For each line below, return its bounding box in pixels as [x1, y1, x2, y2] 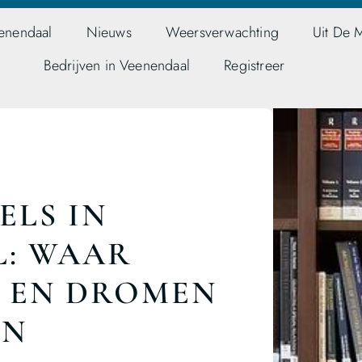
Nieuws [86, 22, 132, 43]
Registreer [224, 55, 285, 76]
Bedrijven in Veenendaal [43, 55, 191, 76]
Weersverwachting [165, 22, 280, 43]
